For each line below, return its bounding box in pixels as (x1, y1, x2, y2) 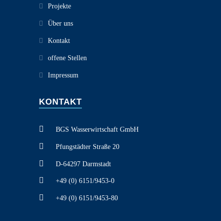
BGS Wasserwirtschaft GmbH (54, 126, 139, 133)
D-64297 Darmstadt (54, 160, 111, 168)
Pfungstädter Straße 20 (54, 143, 119, 150)
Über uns (48, 20, 73, 27)
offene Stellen (48, 54, 87, 62)
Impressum (48, 72, 78, 79)
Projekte (48, 2, 71, 10)
